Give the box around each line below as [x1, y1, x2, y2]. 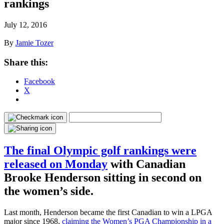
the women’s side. [4, 184, 93, 198]
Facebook [24, 77, 55, 86]
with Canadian [107, 157, 185, 171]
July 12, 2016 [4, 20, 47, 29]
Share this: [4, 56, 48, 67]
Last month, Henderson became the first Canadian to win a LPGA [4, 208, 212, 217]
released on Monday [4, 157, 107, 171]
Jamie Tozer [15, 38, 53, 47]
